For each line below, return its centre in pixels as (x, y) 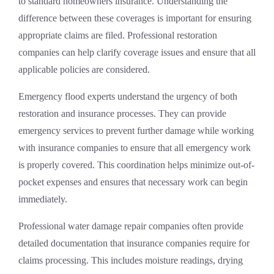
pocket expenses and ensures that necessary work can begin (133, 182)
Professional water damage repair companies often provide (131, 226)
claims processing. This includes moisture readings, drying (131, 260)
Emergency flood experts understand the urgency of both (128, 96)
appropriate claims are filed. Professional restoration (118, 35)
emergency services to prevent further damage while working (136, 131)
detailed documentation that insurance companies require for (134, 243)
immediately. (43, 199)
